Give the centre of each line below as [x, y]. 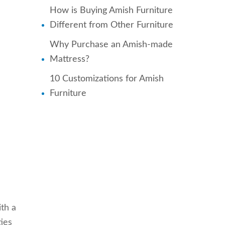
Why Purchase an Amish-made [111, 45]
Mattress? [69, 59]
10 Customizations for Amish [106, 79]
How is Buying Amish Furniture [111, 11]
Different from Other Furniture [111, 25]
